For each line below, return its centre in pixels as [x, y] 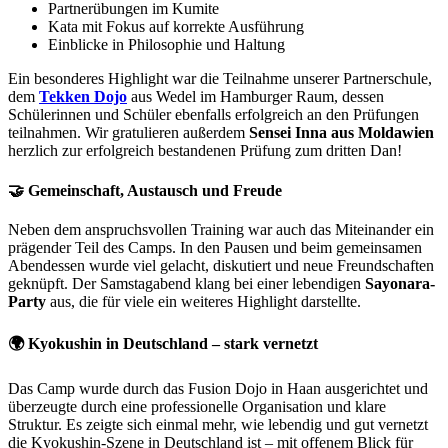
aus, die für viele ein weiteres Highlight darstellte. [203, 301]
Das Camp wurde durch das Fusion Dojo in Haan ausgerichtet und [218, 389]
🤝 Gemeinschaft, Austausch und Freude [145, 190]
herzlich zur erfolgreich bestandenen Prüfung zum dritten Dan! [205, 151]
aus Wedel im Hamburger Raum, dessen [255, 97]
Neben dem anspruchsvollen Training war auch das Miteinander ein [221, 229]
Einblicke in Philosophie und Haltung [166, 45]
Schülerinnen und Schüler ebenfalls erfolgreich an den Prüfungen [213, 115]
